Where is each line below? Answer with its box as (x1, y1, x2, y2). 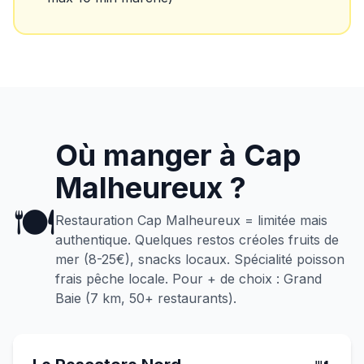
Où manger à (55, 137, 244, 173)
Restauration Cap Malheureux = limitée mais (55, 212, 327, 228)
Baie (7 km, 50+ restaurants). (55, 290, 236, 306)
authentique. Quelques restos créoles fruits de (55, 232, 339, 248)
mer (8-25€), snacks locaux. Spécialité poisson (55, 251, 344, 267)
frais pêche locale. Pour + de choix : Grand (55, 271, 322, 287)
